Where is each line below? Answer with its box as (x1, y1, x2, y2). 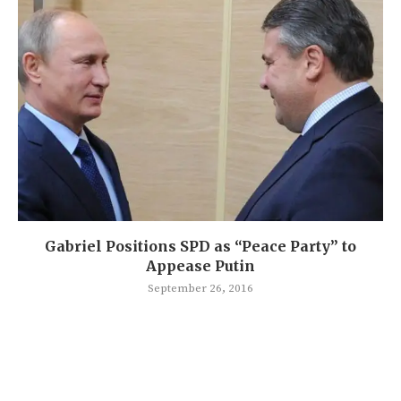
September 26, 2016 (148, 280, 253, 295)
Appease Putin (146, 256, 255, 275)
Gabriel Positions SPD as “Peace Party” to (45, 236, 356, 255)
